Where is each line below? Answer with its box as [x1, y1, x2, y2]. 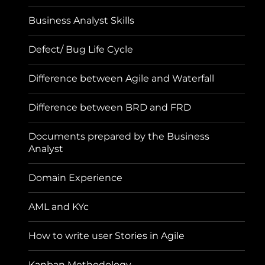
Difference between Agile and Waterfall [28, 73, 215, 85]
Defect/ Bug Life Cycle [28, 44, 134, 56]
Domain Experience [28, 172, 123, 184]
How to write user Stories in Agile [28, 230, 185, 242]
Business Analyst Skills [28, 15, 135, 27]
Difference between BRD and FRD [28, 102, 192, 114]
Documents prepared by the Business [28, 131, 210, 143]
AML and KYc [28, 201, 89, 213]
